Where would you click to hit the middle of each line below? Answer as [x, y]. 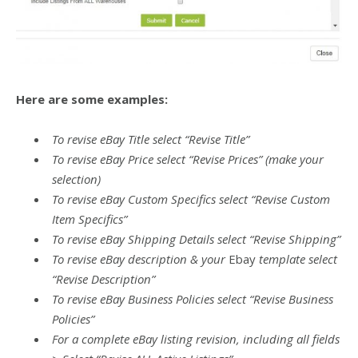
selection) [76, 179]
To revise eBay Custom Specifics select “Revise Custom [191, 199]
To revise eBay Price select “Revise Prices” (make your [188, 159]
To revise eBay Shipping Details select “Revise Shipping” [196, 239]
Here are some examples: [92, 99]
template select [296, 259]
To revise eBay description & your [140, 259]
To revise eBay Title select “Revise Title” [151, 139]
